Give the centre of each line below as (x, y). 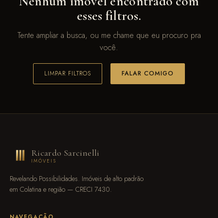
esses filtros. (109, 16)
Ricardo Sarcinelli (65, 153)
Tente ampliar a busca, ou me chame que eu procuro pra (109, 35)
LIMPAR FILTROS (68, 73)
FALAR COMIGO (148, 73)
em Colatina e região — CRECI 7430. (61, 189)
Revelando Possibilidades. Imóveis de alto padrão (77, 179)
